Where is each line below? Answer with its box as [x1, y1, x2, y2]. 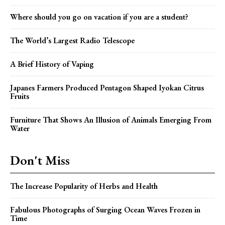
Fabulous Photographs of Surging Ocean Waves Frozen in [10, 204, 200, 215]
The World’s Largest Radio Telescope [10, 35, 135, 46]
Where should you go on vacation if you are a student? [10, 11, 188, 22]
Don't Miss [10, 151, 70, 169]
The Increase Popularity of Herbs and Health [10, 180, 158, 191]
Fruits [10, 90, 29, 101]
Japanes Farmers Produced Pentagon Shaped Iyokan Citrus [10, 82, 204, 93]
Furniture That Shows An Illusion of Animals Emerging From [10, 114, 211, 125]
